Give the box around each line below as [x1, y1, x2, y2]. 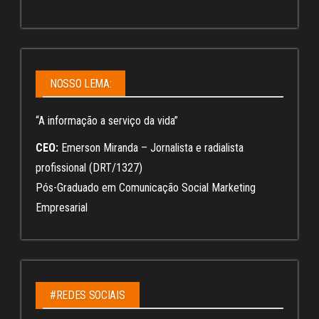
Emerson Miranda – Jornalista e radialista [58, 140, 244, 155]
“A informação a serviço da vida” [36, 113, 178, 127]
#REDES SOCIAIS [50, 288, 125, 302]
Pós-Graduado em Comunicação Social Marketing [36, 180, 256, 194]
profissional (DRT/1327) [36, 160, 142, 174]
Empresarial [36, 200, 88, 214]
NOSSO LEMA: [50, 76, 112, 90]
